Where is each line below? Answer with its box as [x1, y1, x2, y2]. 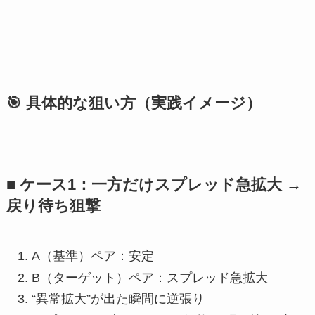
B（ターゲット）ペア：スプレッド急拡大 [31, 270, 268, 285]
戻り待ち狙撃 [6, 198, 101, 215]
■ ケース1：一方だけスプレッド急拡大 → [6, 176, 302, 194]
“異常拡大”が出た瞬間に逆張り [31, 292, 205, 307]
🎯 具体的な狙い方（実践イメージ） [6, 95, 262, 112]
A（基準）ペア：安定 [31, 249, 154, 264]
